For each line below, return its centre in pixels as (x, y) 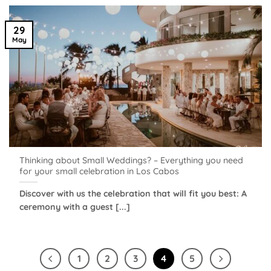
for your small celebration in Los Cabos (100, 171)
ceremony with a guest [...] (75, 207)
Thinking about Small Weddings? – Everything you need (132, 160)
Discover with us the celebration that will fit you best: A (133, 194)
